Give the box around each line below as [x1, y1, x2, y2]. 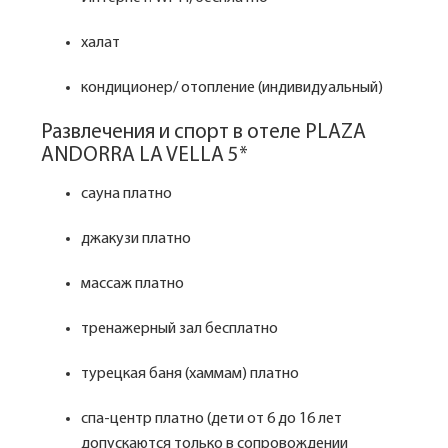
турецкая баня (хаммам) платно [81, 366, 299, 382]
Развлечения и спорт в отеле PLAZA [41, 122, 366, 143]
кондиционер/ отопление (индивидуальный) [81, 80, 383, 96]
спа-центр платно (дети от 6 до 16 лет [81, 411, 342, 427]
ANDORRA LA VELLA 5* [41, 145, 248, 166]
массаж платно [81, 276, 184, 292]
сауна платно [81, 186, 172, 202]
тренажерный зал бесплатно [81, 321, 278, 337]
